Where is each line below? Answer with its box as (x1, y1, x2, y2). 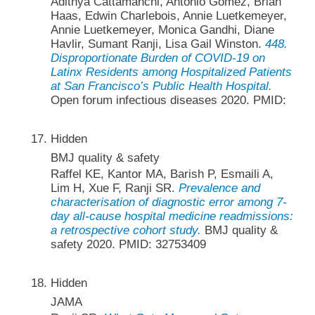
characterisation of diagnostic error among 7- (50, 195, 287, 209)
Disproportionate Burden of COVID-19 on (50, 51, 265, 65)
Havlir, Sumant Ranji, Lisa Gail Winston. (50, 37, 265, 51)
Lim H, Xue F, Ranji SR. (50, 181, 179, 195)
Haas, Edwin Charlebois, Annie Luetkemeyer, (50, 8, 287, 22)
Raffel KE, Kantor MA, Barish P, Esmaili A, (50, 167, 274, 181)
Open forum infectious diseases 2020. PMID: (50, 93, 286, 107)
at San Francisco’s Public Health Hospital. (50, 79, 272, 93)
